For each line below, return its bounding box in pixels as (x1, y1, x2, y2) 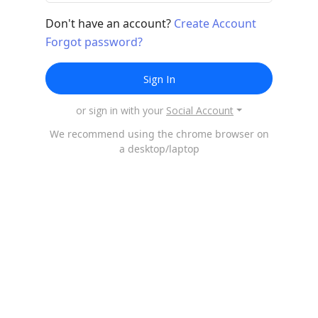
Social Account (166, 103, 234, 117)
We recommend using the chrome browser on (49, 126, 269, 141)
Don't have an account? (45, 15, 174, 31)
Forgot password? (45, 33, 143, 50)
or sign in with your (76, 103, 164, 117)
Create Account (174, 15, 256, 31)
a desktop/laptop (119, 141, 199, 155)
